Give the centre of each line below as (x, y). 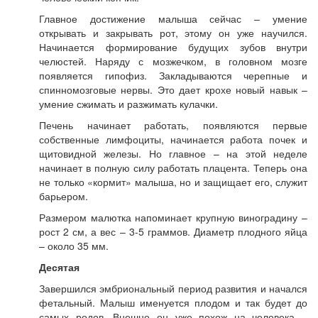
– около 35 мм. (74, 246)
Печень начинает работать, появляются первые (173, 125)
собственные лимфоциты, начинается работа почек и (173, 139)
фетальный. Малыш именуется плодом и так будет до (173, 302)
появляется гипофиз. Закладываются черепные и (173, 75)
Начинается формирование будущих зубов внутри (173, 47)
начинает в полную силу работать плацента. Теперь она (173, 168)
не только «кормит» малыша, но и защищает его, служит (173, 182)
